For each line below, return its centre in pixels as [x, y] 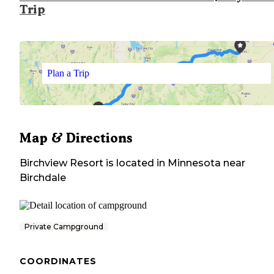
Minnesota [194, 163]
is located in [134, 163]
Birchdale [43, 178]
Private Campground [64, 227]
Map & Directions [76, 138]
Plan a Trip [68, 73]
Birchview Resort [61, 163]
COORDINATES [58, 261]
